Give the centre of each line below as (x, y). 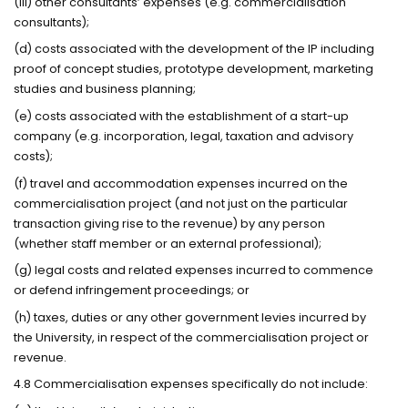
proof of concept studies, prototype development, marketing (194, 69)
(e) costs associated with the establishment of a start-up (182, 117)
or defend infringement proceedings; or (132, 291)
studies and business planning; (105, 89)
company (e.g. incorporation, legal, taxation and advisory (184, 137)
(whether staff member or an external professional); (168, 243)
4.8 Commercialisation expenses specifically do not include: (191, 384)
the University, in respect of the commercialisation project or (192, 337)
